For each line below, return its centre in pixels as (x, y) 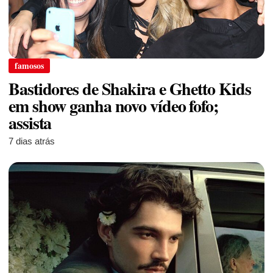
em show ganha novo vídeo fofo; (113, 106)
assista (30, 123)
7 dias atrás (32, 141)
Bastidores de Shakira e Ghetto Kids (130, 89)
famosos (29, 66)
